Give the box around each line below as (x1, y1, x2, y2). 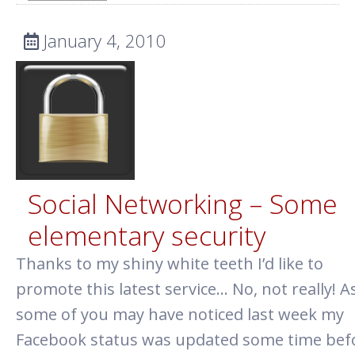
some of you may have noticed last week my (16, 303, 344, 325)
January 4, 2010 (39, 29, 166, 52)
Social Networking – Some (28, 185, 338, 222)
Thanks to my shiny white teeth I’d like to (16, 253, 323, 274)
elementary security (28, 217, 265, 254)
